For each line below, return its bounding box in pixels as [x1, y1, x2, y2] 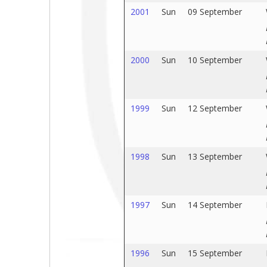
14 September [187, 199, 242, 210]
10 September [187, 54, 242, 66]
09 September [187, 6, 242, 17]
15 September [187, 247, 242, 259]
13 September [187, 151, 242, 162]
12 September [187, 103, 242, 114]
